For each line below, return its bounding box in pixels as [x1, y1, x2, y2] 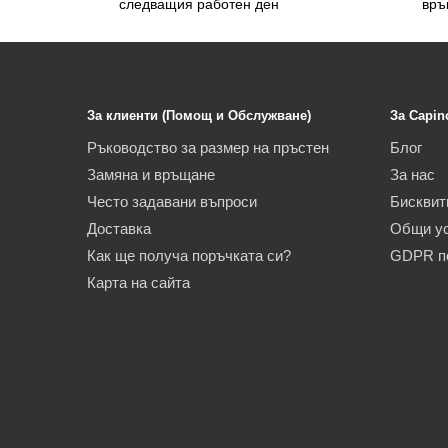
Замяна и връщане [87, 166, 215, 184]
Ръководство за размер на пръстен [87, 139, 329, 157]
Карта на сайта [87, 274, 190, 292]
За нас [389, 166, 435, 184]
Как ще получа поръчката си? [87, 247, 291, 265]
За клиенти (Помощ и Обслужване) [87, 107, 311, 123]
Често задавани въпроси [87, 193, 257, 211]
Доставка [87, 220, 151, 238]
